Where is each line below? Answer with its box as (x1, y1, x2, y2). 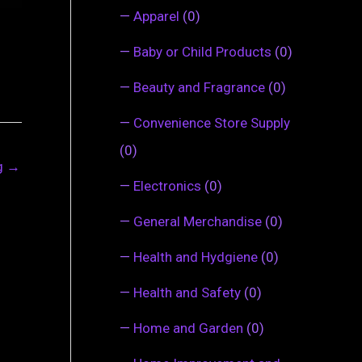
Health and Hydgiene (133, 248, 258, 265)
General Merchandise (133, 213, 262, 229)
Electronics (133, 177, 201, 194)
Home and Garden (133, 319, 243, 336)
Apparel (133, 7, 179, 24)
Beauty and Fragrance (133, 78, 265, 95)
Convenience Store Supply (133, 114, 290, 131)
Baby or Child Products (133, 43, 271, 60)
